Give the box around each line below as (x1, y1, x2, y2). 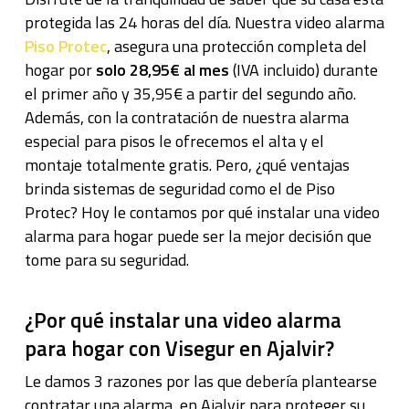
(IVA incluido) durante (228, 58, 378, 82)
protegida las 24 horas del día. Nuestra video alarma (24, 10, 384, 35)
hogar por (24, 58, 96, 82)
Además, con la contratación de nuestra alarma (24, 105, 349, 130)
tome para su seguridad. (24, 247, 189, 272)
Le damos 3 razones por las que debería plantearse (24, 369, 377, 393)
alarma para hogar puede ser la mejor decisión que (24, 224, 372, 248)
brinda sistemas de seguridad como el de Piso (24, 176, 335, 201)
